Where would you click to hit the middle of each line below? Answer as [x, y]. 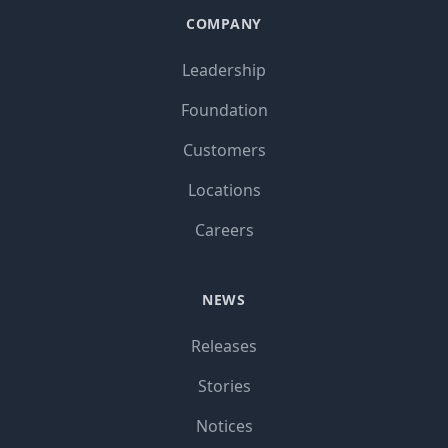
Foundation [224, 109]
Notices [224, 425]
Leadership [224, 69]
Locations [224, 189]
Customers [224, 149]
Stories [224, 385]
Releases [224, 345]
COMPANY [224, 23]
